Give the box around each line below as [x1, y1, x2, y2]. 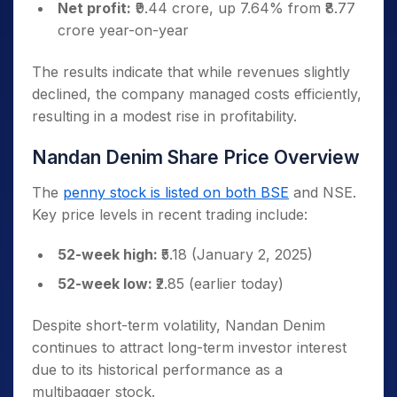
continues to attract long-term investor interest [32, 339, 346, 356]
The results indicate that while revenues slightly [32, 63, 350, 81]
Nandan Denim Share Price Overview [32, 146, 360, 168]
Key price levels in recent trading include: [32, 206, 307, 223]
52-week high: [58, 245, 161, 263]
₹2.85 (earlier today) [156, 275, 284, 292]
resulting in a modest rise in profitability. [32, 107, 297, 125]
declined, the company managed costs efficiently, [32, 85, 362, 103]
